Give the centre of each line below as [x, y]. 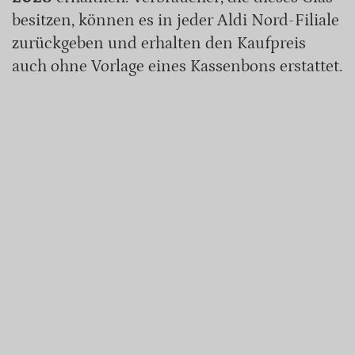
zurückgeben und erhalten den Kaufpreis [159, 44]
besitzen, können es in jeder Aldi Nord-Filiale [176, 21]
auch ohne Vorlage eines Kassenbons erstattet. [177, 67]
